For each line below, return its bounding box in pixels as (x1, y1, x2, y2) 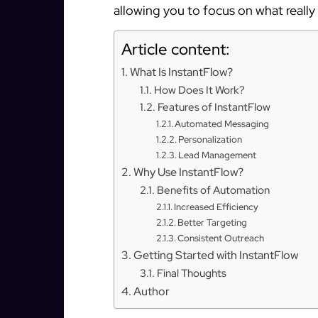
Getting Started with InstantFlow (133, 246, 299, 263)
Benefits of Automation (156, 182, 270, 197)
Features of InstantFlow (157, 99, 270, 114)
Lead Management (178, 148, 257, 161)
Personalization (178, 133, 243, 146)
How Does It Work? (153, 82, 245, 97)
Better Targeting (177, 216, 248, 229)
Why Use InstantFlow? (133, 163, 244, 180)
